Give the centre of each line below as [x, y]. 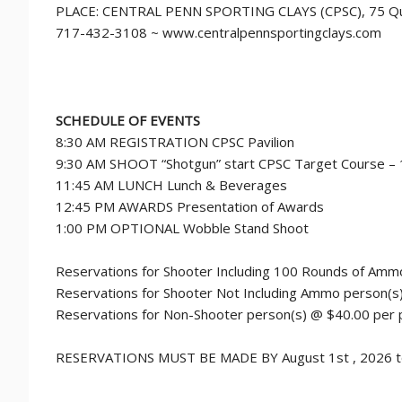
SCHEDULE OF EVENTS [128, 120]
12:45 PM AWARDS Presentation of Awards [190, 206]
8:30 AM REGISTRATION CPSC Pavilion [175, 142]
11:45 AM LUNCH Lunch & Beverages [171, 185]
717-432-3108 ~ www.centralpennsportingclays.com [218, 32]
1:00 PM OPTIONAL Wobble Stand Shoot [182, 228]
